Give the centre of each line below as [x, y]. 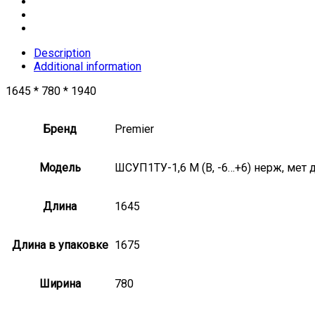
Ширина [60, 284]
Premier [134, 129]
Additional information [88, 67]
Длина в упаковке [60, 245]
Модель [60, 168]
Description [62, 53]
